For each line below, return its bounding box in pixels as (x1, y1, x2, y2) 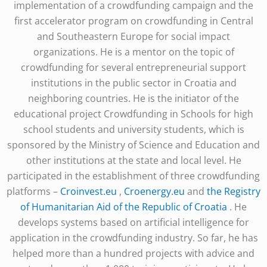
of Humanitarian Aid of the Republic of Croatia (20, 200, 227, 214)
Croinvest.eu (60, 185, 117, 198)
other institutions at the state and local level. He (26, 154, 241, 167)
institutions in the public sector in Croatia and (30, 76, 237, 90)
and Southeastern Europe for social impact (37, 30, 230, 44)
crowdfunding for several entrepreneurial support (21, 61, 246, 74)
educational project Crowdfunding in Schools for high (14, 107, 253, 121)
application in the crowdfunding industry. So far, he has (9, 231, 258, 245)
